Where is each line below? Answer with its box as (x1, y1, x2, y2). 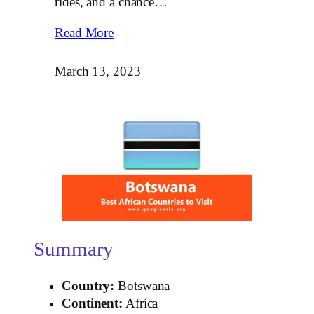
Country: (62, 278, 115, 293)
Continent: (62, 296, 123, 310)
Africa (123, 296, 158, 310)
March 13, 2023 (55, 64, 141, 78)
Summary (34, 238, 114, 261)
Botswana (114, 278, 170, 293)
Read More (55, 25, 114, 40)
